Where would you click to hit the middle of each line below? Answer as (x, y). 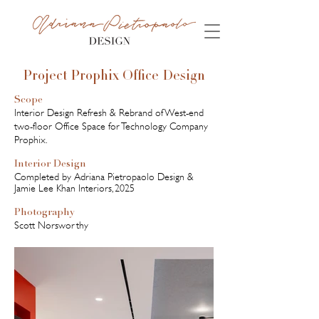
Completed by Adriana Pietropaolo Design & (104, 177)
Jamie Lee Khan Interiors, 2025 (74, 188)
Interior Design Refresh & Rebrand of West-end (109, 113)
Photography (45, 213)
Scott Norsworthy (51, 225)
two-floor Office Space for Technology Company (111, 126)
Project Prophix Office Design (114, 77)
